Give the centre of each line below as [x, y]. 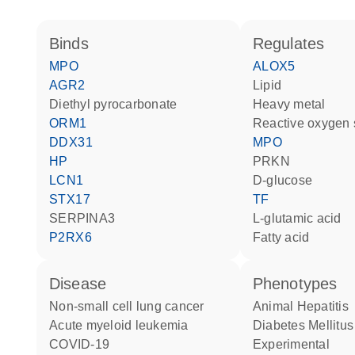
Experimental [291, 344]
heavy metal [294, 104]
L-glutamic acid [301, 218]
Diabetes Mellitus [258, 325]
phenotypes [300, 284]
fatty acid [285, 237]
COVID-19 [84, 344]
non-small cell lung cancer [132, 306]
